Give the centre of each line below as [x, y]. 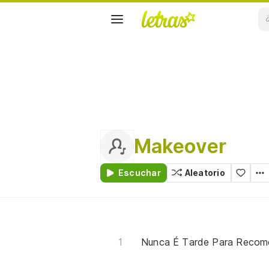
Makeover [180, 146]
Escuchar [140, 173]
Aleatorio [205, 173]
